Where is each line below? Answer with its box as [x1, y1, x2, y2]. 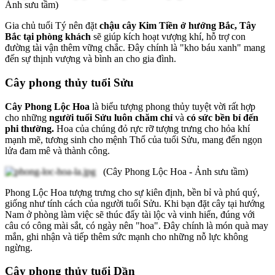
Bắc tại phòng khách [5, 31, 91, 42]
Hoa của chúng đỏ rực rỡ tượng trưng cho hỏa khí [54, 123, 250, 134]
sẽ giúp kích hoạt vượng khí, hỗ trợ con [91, 31, 246, 42]
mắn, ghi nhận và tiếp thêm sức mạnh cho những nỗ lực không [5, 231, 248, 242]
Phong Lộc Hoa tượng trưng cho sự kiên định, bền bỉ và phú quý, [5, 187, 260, 198]
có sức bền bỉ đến [187, 112, 258, 123]
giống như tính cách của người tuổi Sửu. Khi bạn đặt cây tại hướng [5, 198, 265, 209]
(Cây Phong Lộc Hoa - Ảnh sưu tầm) [96, 166, 248, 177]
